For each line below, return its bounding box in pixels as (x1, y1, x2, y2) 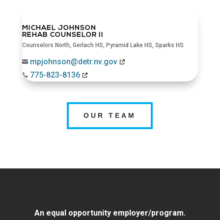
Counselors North (22, 41, 70, 49)
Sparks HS (155, 41, 184, 49)
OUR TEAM (83, 111, 137, 119)
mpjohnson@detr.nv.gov (29, 56, 117, 66)
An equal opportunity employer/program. (34, 208, 186, 218)
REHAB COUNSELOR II (22, 31, 104, 39)
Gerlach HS (72, 41, 103, 49)
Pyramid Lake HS (106, 41, 152, 49)
